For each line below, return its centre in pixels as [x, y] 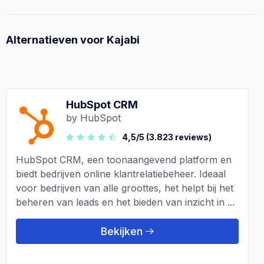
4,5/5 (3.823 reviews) [167, 137]
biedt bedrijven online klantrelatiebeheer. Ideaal [121, 174]
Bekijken [122, 231]
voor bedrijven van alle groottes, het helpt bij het [125, 188]
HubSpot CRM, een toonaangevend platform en [124, 159]
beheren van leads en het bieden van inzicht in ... [125, 202]
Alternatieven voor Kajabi [73, 39]
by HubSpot [93, 118]
